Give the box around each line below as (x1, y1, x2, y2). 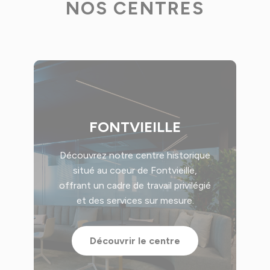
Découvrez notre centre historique (60, 149, 210, 162)
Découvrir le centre (90, 235, 180, 247)
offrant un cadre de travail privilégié (59, 180, 211, 192)
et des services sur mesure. (76, 195, 194, 207)
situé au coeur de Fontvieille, (73, 165, 197, 177)
